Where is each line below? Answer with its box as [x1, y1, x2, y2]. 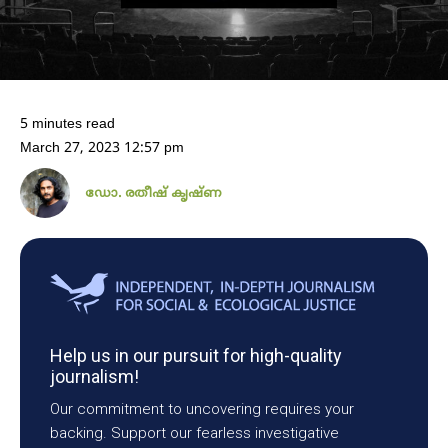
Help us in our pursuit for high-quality [50, 344, 342, 366]
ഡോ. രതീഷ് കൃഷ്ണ [85, 185, 221, 202]
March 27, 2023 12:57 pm [20, 139, 184, 157]
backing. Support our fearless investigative [50, 423, 339, 442]
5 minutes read [20, 115, 115, 133]
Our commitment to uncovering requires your [50, 399, 354, 418]
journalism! [50, 365, 139, 387]
